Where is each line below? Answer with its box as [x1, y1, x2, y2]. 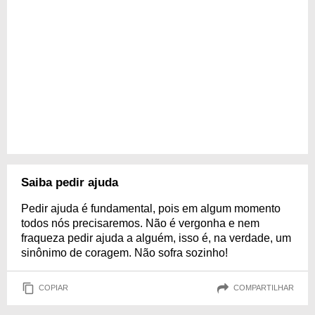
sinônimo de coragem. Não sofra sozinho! [21, 246, 228, 259]
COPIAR [39, 283, 68, 292]
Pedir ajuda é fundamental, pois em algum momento [21, 202, 281, 214]
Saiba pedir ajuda [21, 175, 118, 189]
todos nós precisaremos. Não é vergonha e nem [21, 217, 259, 229]
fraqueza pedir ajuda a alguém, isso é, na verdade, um [21, 231, 291, 244]
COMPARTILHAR [233, 283, 294, 292]
